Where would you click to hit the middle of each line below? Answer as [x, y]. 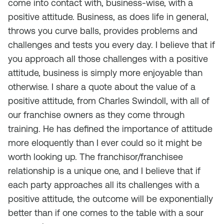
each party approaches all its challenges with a [104, 185]
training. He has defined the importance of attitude [110, 129]
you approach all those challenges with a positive [108, 59]
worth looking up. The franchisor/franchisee [95, 157]
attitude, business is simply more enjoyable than [105, 73]
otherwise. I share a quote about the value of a [102, 87]
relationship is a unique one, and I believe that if [104, 171]
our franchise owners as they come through [96, 115]
